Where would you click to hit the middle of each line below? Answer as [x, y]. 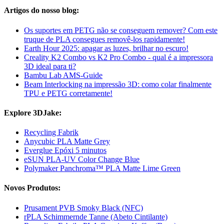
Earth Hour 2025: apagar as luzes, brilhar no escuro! [106, 48]
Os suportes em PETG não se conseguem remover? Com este [121, 30]
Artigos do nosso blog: [41, 10]
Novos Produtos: [32, 188]
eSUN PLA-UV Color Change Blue [82, 159]
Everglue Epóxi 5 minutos [65, 150]
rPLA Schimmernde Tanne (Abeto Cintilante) [96, 216]
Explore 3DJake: [33, 112]
